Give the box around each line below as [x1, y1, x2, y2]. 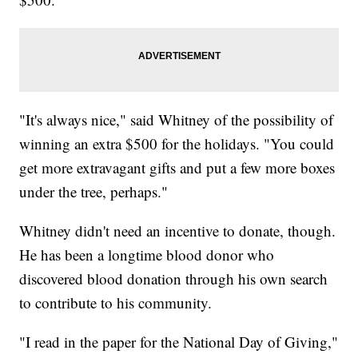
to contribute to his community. [19, 292, 213, 312]
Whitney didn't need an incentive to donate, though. [19, 220, 336, 241]
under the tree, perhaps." [19, 181, 169, 201]
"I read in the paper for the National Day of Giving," [19, 331, 339, 352]
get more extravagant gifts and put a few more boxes [19, 157, 336, 177]
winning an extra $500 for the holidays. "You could [19, 133, 335, 153]
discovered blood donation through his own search [19, 268, 328, 288]
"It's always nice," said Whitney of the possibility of [19, 109, 334, 129]
